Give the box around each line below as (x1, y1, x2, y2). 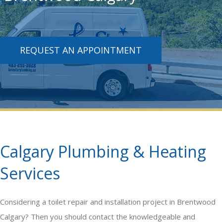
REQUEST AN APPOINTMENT (20, 44, 142, 56)
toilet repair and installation (48, 197, 141, 207)
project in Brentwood (141, 197, 216, 207)
